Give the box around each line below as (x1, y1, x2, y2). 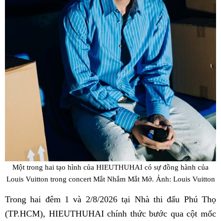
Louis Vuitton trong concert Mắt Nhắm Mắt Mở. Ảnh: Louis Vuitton (6, 175, 215, 183)
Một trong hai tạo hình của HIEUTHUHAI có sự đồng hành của (12, 163, 209, 171)
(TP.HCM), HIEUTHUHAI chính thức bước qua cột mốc (5, 209, 216, 219)
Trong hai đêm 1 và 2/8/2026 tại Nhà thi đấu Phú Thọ (5, 194, 216, 205)
